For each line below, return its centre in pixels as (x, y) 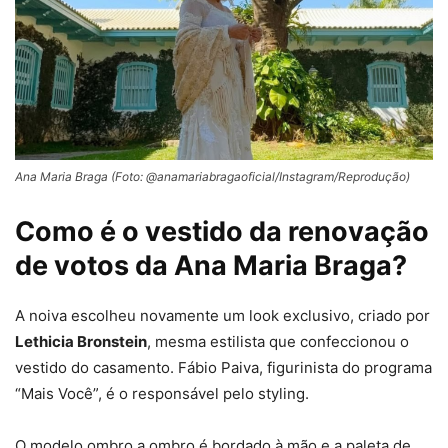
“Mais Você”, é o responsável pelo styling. (162, 393)
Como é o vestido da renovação (222, 231)
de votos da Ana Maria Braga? (211, 265)
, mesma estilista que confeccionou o (278, 341)
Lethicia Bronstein (81, 341)
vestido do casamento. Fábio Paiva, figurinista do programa (223, 367)
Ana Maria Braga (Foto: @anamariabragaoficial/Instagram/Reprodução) (212, 176)
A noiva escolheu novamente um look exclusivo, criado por (222, 315)
